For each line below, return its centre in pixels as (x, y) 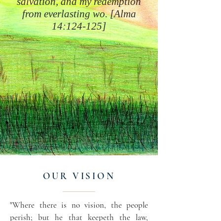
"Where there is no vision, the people (79, 205)
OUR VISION (79, 176)
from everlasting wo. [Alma (79, 14)
